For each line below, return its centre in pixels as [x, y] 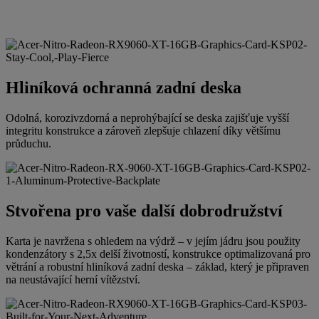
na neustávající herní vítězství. [73, 279]
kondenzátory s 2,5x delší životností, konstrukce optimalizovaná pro [158, 253]
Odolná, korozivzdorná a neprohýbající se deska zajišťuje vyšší [147, 118]
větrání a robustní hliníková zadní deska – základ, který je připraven [157, 266]
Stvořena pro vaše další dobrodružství [144, 211]
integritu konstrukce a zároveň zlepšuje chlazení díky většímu [143, 131]
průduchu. [28, 144]
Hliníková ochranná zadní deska [124, 88]
